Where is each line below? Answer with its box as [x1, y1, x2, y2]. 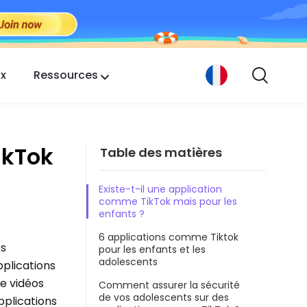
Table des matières [100, 143, 222, 161]
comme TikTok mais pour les [99, 195, 237, 209]
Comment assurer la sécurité [99, 278, 240, 293]
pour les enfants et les [99, 243, 206, 257]
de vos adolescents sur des [99, 291, 229, 305]
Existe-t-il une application [99, 182, 222, 197]
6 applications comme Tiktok [99, 230, 238, 245]
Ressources [34, 66, 98, 83]
